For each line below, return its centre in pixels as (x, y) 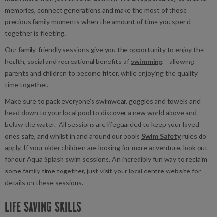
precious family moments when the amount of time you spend (98, 21)
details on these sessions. (44, 182)
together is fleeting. (35, 33)
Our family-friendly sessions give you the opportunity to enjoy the (104, 49)
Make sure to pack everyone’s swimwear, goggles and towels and (103, 101)
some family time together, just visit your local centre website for (103, 170)
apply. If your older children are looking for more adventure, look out (106, 147)
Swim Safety (161, 136)
